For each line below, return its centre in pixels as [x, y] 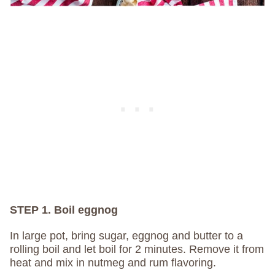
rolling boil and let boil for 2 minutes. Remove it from [137, 250]
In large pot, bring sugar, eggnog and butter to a [126, 236]
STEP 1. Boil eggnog [64, 210]
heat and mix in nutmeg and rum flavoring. [113, 263]
